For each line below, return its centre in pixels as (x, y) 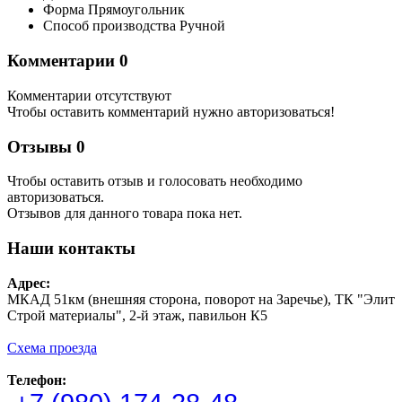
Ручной (202, 26)
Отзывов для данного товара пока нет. (125, 214)
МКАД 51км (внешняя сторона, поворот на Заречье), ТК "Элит (201, 299)
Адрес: (29, 283)
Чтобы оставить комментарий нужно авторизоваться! (171, 111)
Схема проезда (52, 347)
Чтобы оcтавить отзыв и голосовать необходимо (155, 181)
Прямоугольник (136, 10)
